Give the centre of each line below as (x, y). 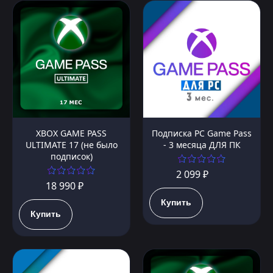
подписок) (71, 157)
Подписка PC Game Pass (202, 133)
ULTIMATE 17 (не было (71, 145)
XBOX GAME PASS (71, 133)
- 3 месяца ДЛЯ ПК (202, 145)
